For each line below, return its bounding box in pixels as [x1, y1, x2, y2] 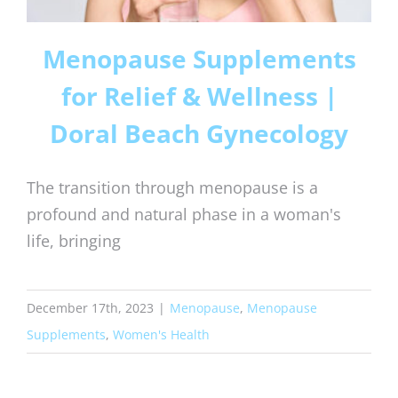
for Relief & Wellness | [60, 78, 338, 113]
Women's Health [113, 325, 210, 343]
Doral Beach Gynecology [50, 115, 348, 150]
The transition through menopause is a [27, 176, 318, 198]
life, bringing [27, 229, 121, 251]
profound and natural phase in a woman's [27, 203, 341, 225]
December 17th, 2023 [27, 298, 154, 316]
